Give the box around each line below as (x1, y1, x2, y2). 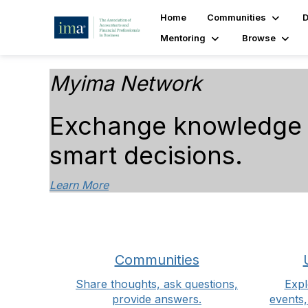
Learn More (49, 178, 109, 192)
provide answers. (112, 292, 201, 306)
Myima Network (49, 71, 201, 96)
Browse (241, 32, 276, 43)
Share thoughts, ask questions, (76, 277, 238, 291)
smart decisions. (49, 140, 243, 170)
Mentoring (159, 32, 206, 43)
